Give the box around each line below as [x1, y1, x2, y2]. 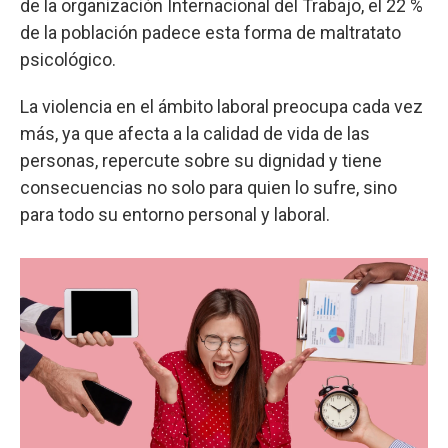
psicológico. [20, 48, 116, 70]
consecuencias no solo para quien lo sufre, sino [20, 176, 397, 198]
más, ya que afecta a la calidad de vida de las [20, 122, 370, 144]
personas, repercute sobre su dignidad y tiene [20, 149, 382, 171]
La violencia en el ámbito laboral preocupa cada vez [20, 95, 423, 117]
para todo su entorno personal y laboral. [20, 203, 330, 225]
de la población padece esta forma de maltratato [20, 21, 401, 43]
